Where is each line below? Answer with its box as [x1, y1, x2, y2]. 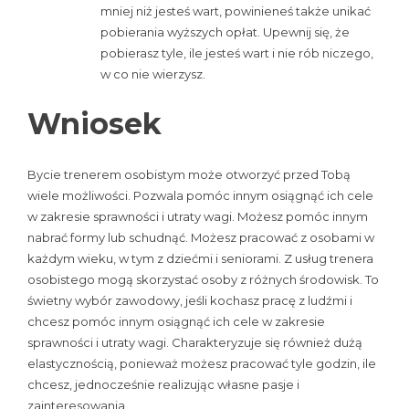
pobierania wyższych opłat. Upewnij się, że [100, 24, 350, 39]
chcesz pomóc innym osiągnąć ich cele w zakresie [27, 313, 325, 329]
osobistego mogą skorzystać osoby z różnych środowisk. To [27, 271, 379, 287]
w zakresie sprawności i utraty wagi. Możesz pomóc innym [27, 208, 368, 224]
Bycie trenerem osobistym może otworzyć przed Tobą [27, 166, 351, 182]
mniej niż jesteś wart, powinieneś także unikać [100, 3, 371, 18]
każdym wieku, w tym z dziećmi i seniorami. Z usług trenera [27, 250, 373, 266]
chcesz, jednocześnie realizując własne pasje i [27, 376, 299, 392]
